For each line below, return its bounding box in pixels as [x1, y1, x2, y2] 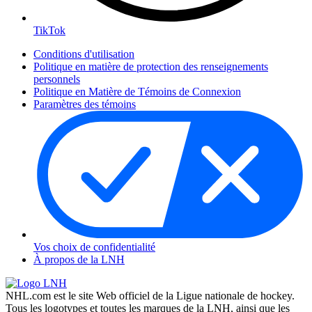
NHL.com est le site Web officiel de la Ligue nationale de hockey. [6, 290, 295, 302]
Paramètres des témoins [33, 98, 136, 111]
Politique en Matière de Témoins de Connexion [33, 86, 241, 98]
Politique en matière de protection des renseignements [33, 61, 268, 73]
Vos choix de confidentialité [33, 241, 155, 253]
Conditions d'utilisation [33, 48, 134, 61]
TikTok [33, 24, 65, 37]
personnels [33, 73, 80, 86]
